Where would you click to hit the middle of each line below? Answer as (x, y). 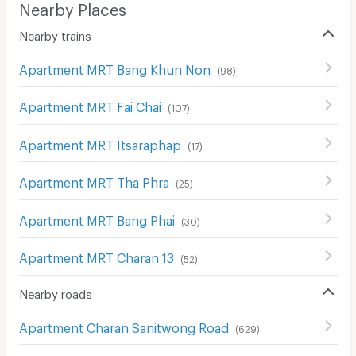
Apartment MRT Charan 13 (96, 256)
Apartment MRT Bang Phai (97, 218)
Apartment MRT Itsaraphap (100, 142)
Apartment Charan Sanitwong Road (124, 325)
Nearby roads (55, 291)
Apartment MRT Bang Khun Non (114, 67)
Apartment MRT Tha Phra (94, 180)
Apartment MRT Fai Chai (90, 105)
